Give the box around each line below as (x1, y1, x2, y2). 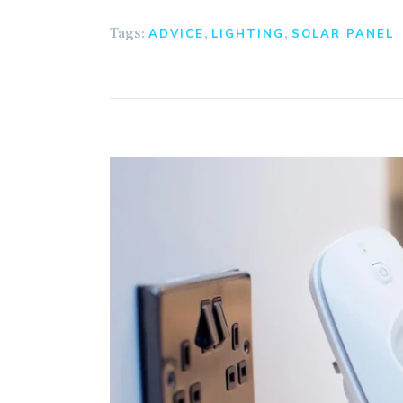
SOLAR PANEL (291, 25, 394, 40)
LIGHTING (211, 25, 284, 40)
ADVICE (148, 25, 204, 40)
